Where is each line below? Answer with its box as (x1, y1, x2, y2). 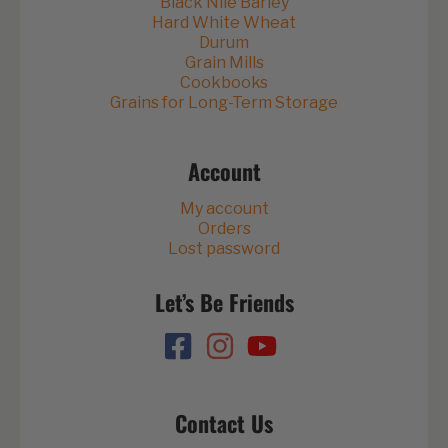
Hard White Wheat (152, 13, 296, 33)
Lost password (168, 239, 280, 259)
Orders (197, 219, 251, 239)
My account (179, 199, 269, 219)
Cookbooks (180, 73, 268, 93)
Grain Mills (184, 53, 264, 73)
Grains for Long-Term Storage (110, 93, 338, 113)
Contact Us (175, 407, 273, 440)
